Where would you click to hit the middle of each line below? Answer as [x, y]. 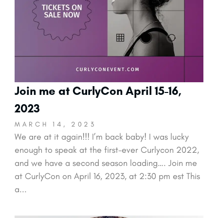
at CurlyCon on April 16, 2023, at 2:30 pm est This [107, 176]
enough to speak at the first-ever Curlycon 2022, [107, 150]
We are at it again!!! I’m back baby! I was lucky [102, 136]
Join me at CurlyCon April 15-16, [98, 91]
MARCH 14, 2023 [55, 124]
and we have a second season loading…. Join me [106, 163]
